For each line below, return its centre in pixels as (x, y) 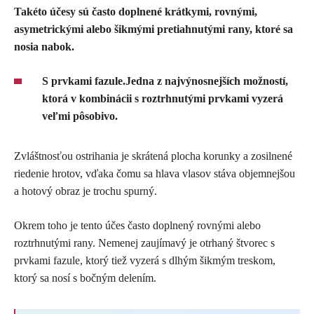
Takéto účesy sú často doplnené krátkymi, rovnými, (136, 11)
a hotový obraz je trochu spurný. (86, 191)
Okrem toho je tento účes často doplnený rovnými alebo (137, 225)
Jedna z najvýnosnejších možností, (207, 81)
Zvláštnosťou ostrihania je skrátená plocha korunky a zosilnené (153, 156)
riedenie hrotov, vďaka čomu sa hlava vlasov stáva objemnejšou (155, 173)
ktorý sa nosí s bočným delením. (85, 278)
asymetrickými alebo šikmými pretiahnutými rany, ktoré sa (153, 29)
